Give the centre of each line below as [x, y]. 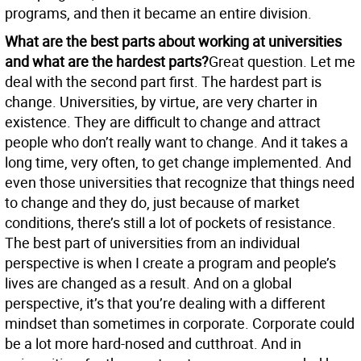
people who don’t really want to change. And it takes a [176, 142]
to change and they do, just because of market [152, 203]
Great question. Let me [282, 62]
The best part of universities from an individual [152, 243]
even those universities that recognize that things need [180, 183]
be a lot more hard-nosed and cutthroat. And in [153, 344]
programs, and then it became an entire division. [158, 13]
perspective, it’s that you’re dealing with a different [165, 303]
